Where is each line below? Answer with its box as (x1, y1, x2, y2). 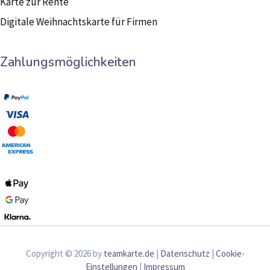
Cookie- (215, 248, 245, 260)
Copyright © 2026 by (25, 248, 104, 260)
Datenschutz (160, 248, 210, 260)
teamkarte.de (103, 248, 154, 260)
